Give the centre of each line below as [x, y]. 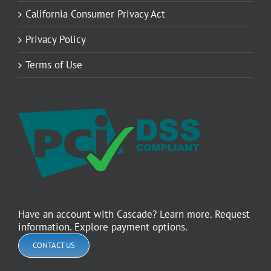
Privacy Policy [56, 40]
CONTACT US [54, 246]
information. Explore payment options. [104, 227]
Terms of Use [54, 65]
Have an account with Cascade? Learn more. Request [134, 214]
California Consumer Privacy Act [95, 14]
